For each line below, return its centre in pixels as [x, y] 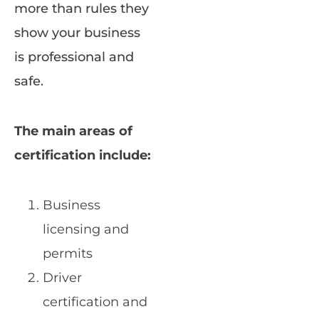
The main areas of [73, 131]
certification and [95, 302]
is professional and [74, 57]
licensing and [86, 230]
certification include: [83, 156]
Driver [62, 278]
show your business [77, 33]
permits [68, 254]
